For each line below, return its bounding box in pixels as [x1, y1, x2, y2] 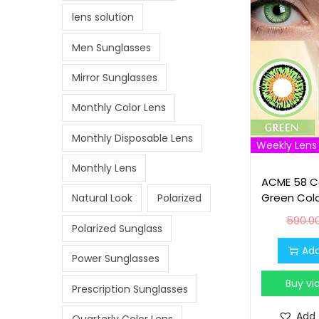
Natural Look [71, 191, 132, 206]
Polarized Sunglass [71, 221, 162, 236]
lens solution [71, 10, 134, 25]
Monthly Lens [71, 161, 137, 176]
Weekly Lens [256, 137, 318, 152]
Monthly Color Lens [71, 100, 166, 115]
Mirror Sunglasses [71, 70, 157, 85]
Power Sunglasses [71, 251, 159, 266]
